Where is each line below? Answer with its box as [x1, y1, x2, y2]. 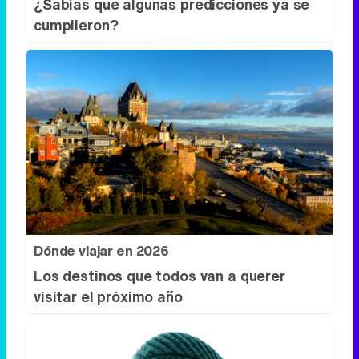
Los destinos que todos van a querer [34, 264, 285, 286]
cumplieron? [34, 14, 119, 36]
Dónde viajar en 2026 [34, 240, 169, 260]
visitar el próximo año [34, 285, 183, 307]
